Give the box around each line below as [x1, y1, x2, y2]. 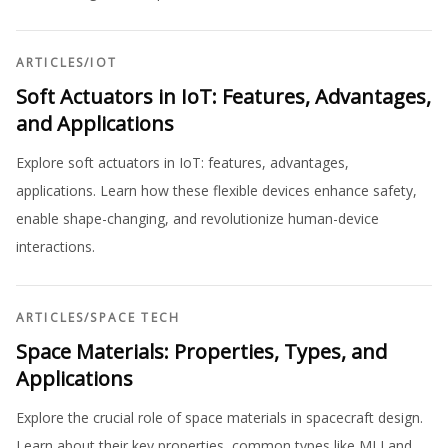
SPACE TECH [90, 309, 181, 326]
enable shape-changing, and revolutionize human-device [16, 209, 379, 228]
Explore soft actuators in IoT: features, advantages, [16, 153, 349, 172]
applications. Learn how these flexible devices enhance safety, [16, 181, 417, 200]
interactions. [16, 237, 95, 256]
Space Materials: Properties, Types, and [16, 338, 387, 365]
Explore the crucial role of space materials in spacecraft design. [16, 408, 423, 427]
